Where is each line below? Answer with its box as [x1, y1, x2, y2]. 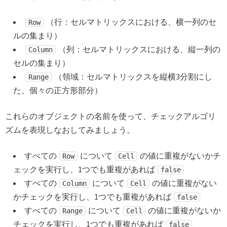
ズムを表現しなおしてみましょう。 [5, 125, 135, 135]
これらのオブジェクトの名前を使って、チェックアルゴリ [5, 111, 216, 122]
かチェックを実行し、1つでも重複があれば [13, 192, 173, 202]
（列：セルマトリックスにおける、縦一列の [57, 44, 220, 55]
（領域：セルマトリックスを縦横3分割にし [53, 71, 212, 82]
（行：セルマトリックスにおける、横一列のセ [45, 17, 216, 27]
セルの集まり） [13, 58, 70, 68]
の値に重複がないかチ [138, 150, 221, 161]
